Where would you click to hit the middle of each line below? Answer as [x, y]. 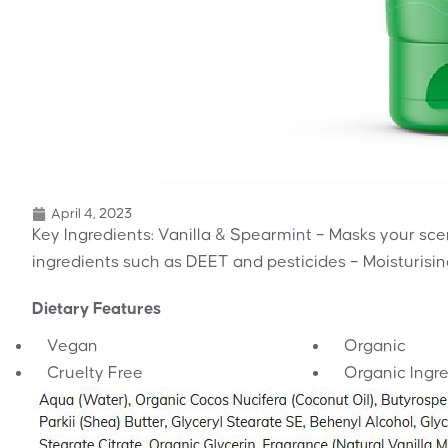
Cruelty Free [95, 372]
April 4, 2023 [91, 213]
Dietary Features [96, 308]
